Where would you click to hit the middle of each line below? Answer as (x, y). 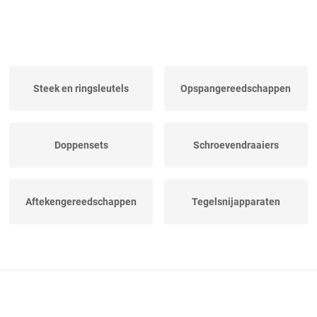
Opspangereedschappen (236, 89)
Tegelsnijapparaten (236, 202)
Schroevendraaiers (236, 145)
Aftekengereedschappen (81, 202)
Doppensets (81, 145)
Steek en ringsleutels (81, 89)
